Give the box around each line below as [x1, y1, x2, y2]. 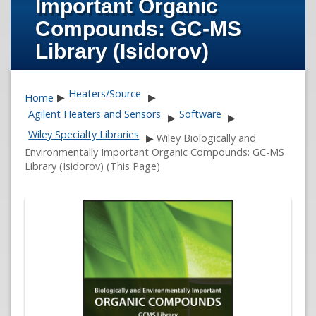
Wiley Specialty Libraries [28, 127, 140, 141]
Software [178, 107, 221, 121]
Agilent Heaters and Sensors [28, 107, 162, 121]
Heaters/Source [68, 87, 142, 101]
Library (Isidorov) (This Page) [25, 159, 160, 173]
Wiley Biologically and [156, 130, 256, 145]
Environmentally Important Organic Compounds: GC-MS [25, 145, 284, 159]
